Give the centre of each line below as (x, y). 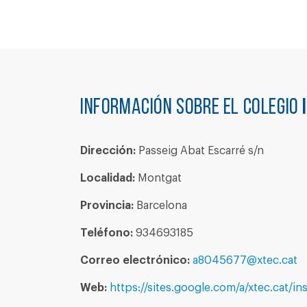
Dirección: (108, 151)
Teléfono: (107, 233)
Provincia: (107, 206)
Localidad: (108, 178)
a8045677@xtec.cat (245, 260)
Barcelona (160, 206)
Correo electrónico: (135, 260)
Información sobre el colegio (192, 108)
